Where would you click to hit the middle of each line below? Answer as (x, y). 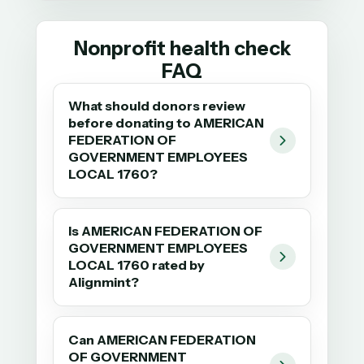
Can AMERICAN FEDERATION (162, 339)
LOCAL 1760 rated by (137, 265)
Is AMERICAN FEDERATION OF (166, 231)
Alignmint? (104, 282)
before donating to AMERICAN (167, 123)
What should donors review (157, 106)
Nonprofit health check (182, 48)
